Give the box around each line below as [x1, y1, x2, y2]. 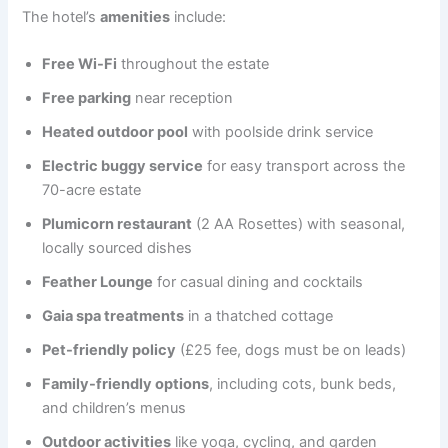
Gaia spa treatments [42, 306, 185, 325]
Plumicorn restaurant [42, 214, 193, 233]
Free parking [42, 88, 132, 107]
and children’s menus [42, 398, 187, 417]
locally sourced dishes [42, 238, 193, 257]
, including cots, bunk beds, [209, 374, 397, 393]
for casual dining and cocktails [153, 272, 364, 291]
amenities [100, 7, 171, 26]
